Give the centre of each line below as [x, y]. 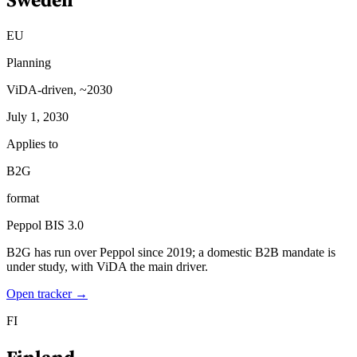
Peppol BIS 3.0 [45, 225]
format [23, 198]
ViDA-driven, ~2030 [59, 89]
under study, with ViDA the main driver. [107, 266]
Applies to [32, 143]
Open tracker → [47, 293]
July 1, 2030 [37, 116]
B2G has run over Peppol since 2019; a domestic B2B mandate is [171, 252]
